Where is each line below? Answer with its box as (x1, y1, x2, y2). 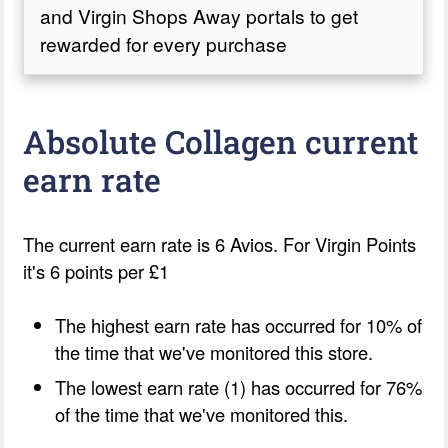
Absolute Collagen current (23, 119, 419, 163)
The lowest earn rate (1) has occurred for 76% (55, 373, 423, 400)
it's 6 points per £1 (23, 257, 170, 284)
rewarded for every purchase (40, 29, 288, 57)
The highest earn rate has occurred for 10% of (55, 311, 423, 338)
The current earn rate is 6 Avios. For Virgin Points (23, 230, 417, 257)
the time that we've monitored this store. (55, 338, 374, 365)
